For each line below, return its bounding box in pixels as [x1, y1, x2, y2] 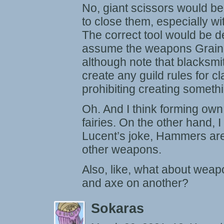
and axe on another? [82, 176, 188, 189]
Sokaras [91, 201, 144, 216]
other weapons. [82, 143, 161, 156]
